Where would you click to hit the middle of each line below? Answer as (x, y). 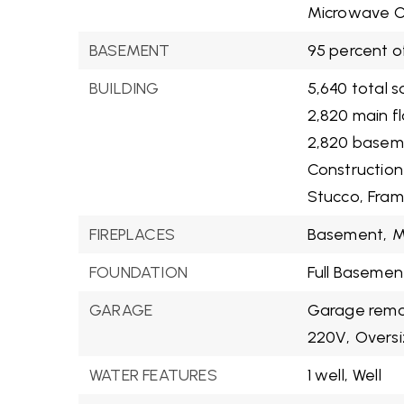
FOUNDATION (138, 272)
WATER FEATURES (153, 375)
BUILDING (124, 88)
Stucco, (335, 197)
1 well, (328, 375)
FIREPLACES (132, 234)
